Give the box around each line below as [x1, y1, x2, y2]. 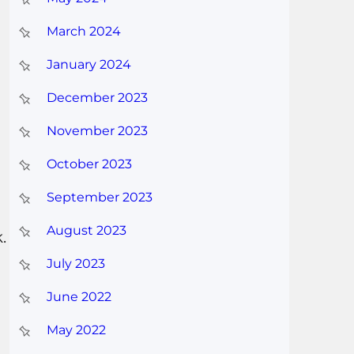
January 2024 [46, 57, 131, 73]
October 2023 [46, 156, 132, 172]
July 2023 [46, 256, 105, 272]
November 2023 [46, 123, 148, 139]
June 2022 [46, 289, 111, 305]
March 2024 [46, 24, 121, 40]
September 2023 [46, 190, 153, 205]
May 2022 [46, 322, 106, 338]
